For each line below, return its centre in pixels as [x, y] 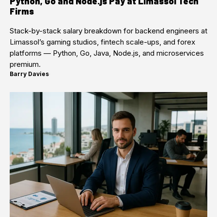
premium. [25, 64]
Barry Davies [29, 74]
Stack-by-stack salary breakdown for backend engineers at [108, 31]
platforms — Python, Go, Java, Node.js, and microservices [107, 53]
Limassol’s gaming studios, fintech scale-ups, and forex [102, 42]
